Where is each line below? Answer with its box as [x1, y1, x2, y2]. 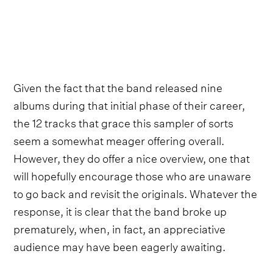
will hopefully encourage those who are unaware [13, 165, 252, 183]
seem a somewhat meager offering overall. [13, 130, 225, 148]
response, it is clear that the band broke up [13, 200, 227, 219]
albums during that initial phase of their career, [13, 94, 246, 113]
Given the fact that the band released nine [13, 77, 223, 95]
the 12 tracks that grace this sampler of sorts [13, 112, 234, 130]
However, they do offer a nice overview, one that [13, 147, 250, 166]
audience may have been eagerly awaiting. [13, 236, 226, 254]
